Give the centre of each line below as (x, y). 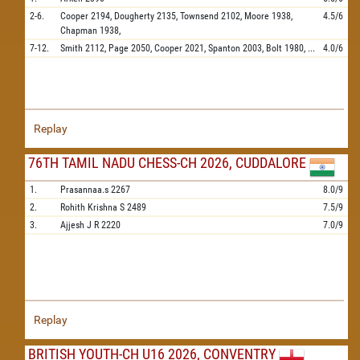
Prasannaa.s (84, 190)
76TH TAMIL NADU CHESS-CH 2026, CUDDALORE (167, 163)
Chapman (79, 31)
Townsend (199, 16)
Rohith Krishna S (92, 207)
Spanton (224, 48)
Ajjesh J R (80, 225)
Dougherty (134, 16)
